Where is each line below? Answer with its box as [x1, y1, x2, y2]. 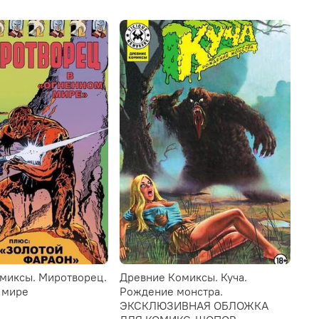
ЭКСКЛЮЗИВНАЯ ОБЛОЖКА [120, 298, 268, 313]
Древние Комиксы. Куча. [120, 269, 247, 284]
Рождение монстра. [120, 283, 223, 298]
